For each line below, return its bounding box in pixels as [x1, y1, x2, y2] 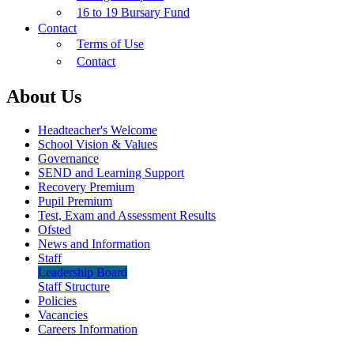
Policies [38, 294, 77, 308]
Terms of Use [77, 37, 144, 51]
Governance [38, 152, 99, 166]
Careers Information [38, 322, 137, 337]
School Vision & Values [38, 137, 157, 152]
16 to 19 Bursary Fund [77, 6, 190, 20]
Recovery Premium [38, 180, 134, 194]
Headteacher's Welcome [38, 123, 157, 137]
